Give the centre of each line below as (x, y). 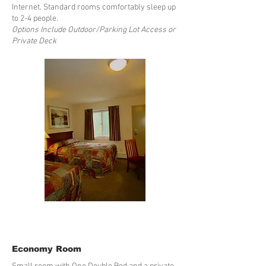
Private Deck (34, 41)
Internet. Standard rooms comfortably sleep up (94, 7)
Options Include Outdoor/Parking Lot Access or (94, 30)
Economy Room (47, 249)
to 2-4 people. (35, 19)
